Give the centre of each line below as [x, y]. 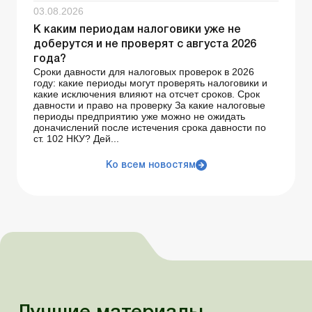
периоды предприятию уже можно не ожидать [139, 117]
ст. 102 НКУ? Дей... [76, 139]
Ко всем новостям [150, 166]
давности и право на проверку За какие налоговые [149, 106]
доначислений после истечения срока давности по [150, 128]
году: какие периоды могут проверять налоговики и [150, 83]
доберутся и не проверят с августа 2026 [145, 45]
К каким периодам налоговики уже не [137, 30]
